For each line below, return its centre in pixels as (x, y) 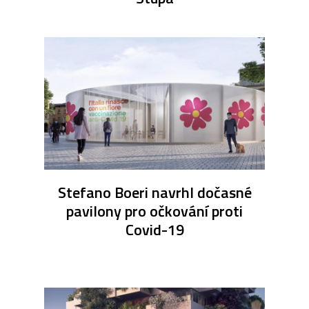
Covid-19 (154, 230)
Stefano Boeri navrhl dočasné (154, 193)
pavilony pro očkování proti (154, 211)
